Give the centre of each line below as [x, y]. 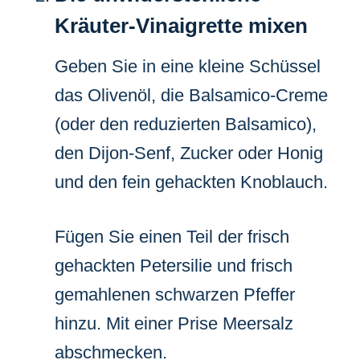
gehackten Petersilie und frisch [174, 265]
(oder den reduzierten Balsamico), [186, 124]
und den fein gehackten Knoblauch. [191, 182]
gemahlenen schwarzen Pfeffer [175, 294]
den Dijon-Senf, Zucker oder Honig [189, 153]
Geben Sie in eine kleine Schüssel [188, 66]
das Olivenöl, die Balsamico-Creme [191, 95]
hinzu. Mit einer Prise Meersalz [174, 323]
